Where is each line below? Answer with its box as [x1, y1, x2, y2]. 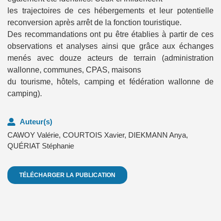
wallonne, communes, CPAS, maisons [7, 65, 141, 74]
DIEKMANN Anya [128, 131, 186, 140]
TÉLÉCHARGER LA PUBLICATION [19, 172, 115, 179]
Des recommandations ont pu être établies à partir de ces [7, 30, 214, 38]
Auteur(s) [20, 117, 52, 126]
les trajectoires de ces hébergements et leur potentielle [7, 6, 214, 15]
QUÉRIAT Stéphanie [7, 142, 74, 150]
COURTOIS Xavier [63, 131, 124, 140]
